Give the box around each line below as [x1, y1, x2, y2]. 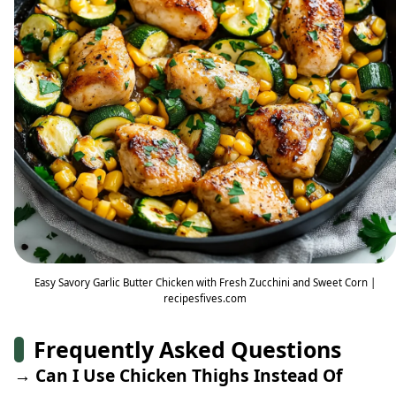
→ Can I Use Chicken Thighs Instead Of [14, 362, 342, 387]
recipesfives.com [164, 291, 247, 305]
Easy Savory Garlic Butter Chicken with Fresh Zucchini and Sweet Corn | [34, 275, 376, 289]
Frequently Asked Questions [34, 333, 342, 364]
